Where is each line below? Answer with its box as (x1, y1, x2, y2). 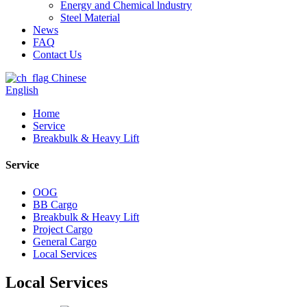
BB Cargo (33, 198, 77, 210)
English (5, 84, 38, 96)
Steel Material (60, 12, 120, 23)
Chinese (51, 72, 86, 84)
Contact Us (33, 49, 82, 60)
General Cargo (33, 235, 97, 247)
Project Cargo (33, 223, 93, 235)
